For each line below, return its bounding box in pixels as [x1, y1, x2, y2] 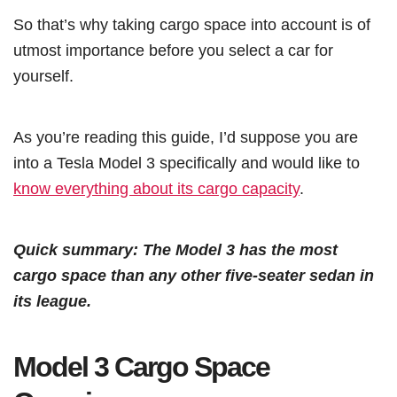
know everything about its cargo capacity [13, 178, 300, 198]
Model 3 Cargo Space [13, 350, 269, 383]
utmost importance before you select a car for [13, 40, 333, 59]
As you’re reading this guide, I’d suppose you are [13, 127, 358, 146]
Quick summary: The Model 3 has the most [13, 239, 338, 259]
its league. [13, 291, 91, 310]
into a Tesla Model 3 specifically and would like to [13, 152, 360, 172]
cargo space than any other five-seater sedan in [13, 265, 374, 284]
